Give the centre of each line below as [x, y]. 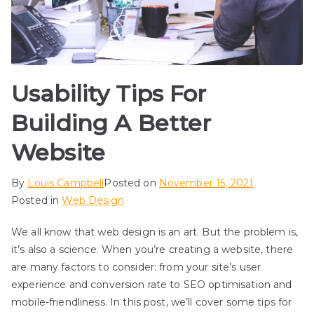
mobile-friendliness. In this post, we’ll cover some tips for [152, 302]
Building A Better [111, 123]
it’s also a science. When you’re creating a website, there [152, 250]
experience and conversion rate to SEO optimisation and [152, 285]
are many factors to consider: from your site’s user [136, 267]
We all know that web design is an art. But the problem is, [155, 232]
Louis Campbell [66, 183]
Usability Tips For [109, 94]
